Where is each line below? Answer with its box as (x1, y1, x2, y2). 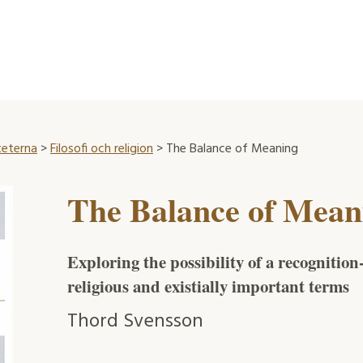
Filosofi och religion (50, 138, 153, 160)
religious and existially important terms (66, 273, 349, 298)
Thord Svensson (66, 306, 203, 338)
